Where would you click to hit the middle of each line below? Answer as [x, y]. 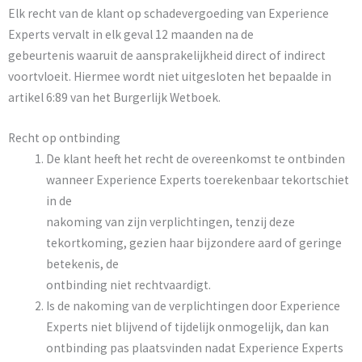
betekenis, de [82, 264]
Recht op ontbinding [64, 138]
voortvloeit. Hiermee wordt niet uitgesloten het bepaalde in [170, 76]
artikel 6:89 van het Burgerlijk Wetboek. [114, 97]
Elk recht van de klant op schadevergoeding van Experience [168, 13]
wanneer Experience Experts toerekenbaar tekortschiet [197, 180]
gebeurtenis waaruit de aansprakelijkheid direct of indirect [167, 55]
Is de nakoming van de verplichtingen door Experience [193, 306]
